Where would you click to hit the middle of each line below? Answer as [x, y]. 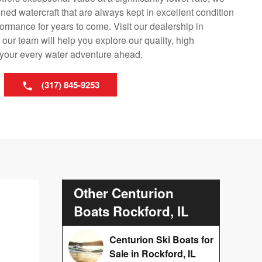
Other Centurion [124, 193]
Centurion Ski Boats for [161, 240]
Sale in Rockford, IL [153, 254]
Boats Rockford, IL [131, 211]
